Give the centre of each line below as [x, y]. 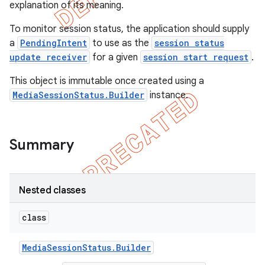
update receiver [48, 57]
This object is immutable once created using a [107, 81]
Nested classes [52, 190]
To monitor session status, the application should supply [129, 29]
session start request [196, 57]
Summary [42, 145]
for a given [115, 57]
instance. [168, 95]
